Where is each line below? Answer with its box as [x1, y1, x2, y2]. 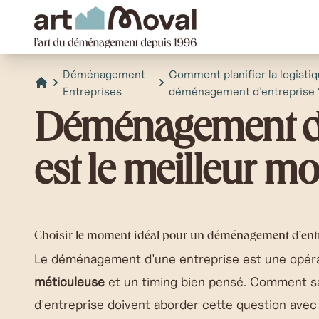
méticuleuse [34, 273, 105, 290]
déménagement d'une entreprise [51, 251, 239, 267]
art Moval [33, 6, 80, 21]
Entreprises [63, 84, 122, 98]
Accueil [33, 90, 72, 105]
